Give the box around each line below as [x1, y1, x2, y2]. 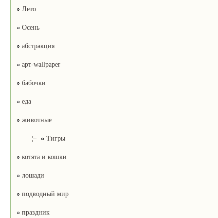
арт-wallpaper [19, 60, 60, 68]
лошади [19, 171, 44, 179]
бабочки [19, 79, 46, 87]
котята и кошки [19, 153, 67, 161]
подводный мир [19, 190, 69, 198]
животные [19, 116, 52, 124]
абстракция [19, 42, 54, 50]
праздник [19, 208, 50, 216]
